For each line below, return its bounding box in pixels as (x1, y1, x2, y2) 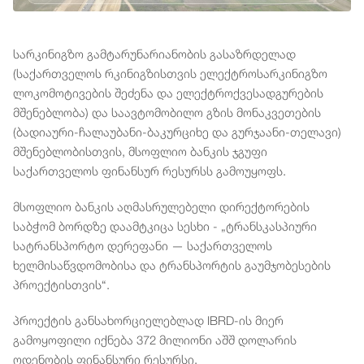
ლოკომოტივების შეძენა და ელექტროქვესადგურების (13, 84, 323, 100)
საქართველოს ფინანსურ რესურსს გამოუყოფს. (13, 162, 286, 178)
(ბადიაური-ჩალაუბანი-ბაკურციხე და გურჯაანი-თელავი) (13, 123, 341, 139)
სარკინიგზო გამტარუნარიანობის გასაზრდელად (13, 45, 296, 61)
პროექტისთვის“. (13, 276, 110, 292)
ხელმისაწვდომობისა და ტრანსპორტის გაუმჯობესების (13, 257, 331, 272)
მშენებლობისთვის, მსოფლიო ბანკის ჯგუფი (13, 143, 267, 158)
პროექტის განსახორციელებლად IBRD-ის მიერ (13, 312, 284, 327)
